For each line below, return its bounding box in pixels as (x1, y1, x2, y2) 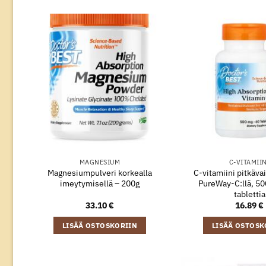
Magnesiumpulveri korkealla (47, 166, 152, 178)
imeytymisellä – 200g (60, 177, 140, 189)
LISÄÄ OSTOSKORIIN (62, 220, 137, 230)
